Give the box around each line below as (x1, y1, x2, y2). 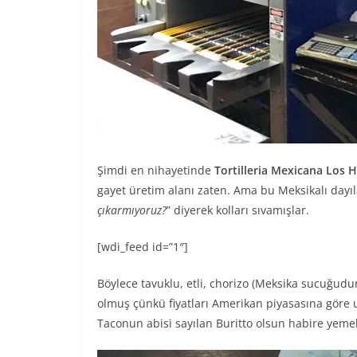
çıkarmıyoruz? (97, 202, 167, 218)
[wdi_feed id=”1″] (97, 238, 188, 254)
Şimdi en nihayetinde (97, 162, 214, 178)
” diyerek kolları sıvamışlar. (167, 202, 309, 218)
